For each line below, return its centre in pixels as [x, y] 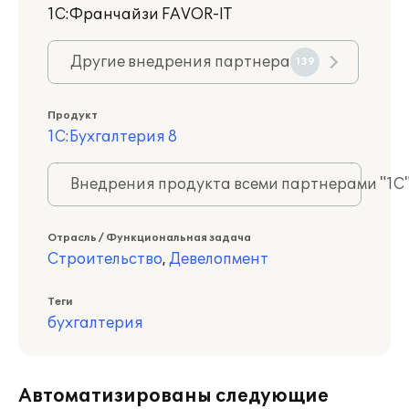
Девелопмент [219, 259]
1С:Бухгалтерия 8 [112, 137]
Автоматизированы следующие [173, 396]
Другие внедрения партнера [180, 62]
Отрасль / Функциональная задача [149, 238]
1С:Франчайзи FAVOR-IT [140, 15]
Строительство [105, 259]
